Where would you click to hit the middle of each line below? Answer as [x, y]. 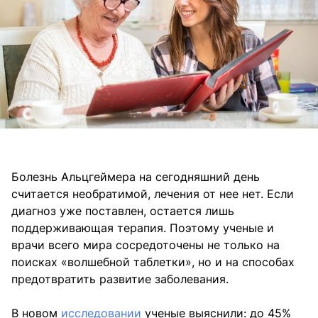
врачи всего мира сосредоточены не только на [146, 245]
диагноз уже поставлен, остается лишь [123, 211]
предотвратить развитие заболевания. [120, 279]
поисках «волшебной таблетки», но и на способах [153, 262]
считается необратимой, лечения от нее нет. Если [153, 194]
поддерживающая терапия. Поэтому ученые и [143, 228]
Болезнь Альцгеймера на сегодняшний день [136, 177]
